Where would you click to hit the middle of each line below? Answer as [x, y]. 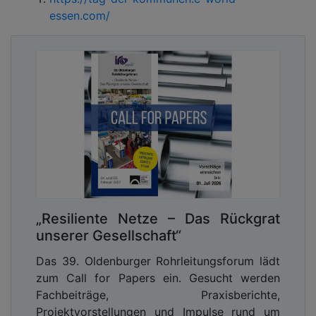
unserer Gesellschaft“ [109, 235]
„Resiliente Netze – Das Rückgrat [158, 218]
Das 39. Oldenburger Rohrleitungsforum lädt [158, 261]
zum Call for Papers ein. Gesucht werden [158, 278]
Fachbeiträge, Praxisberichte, [158, 294]
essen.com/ [80, 15]
